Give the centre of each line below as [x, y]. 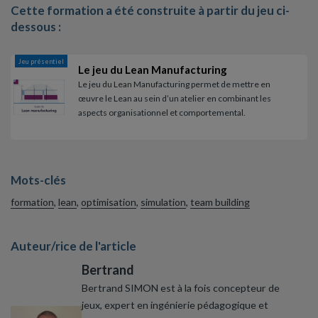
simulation [163, 202]
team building [220, 202]
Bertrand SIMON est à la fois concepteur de [181, 287]
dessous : [36, 26]
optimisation [109, 202]
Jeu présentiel [41, 62]
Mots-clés [38, 180]
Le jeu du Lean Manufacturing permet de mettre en [174, 84]
